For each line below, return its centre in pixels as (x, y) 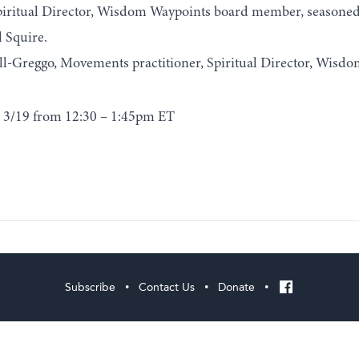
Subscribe (90, 287)
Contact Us (167, 287)
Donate (236, 287)
